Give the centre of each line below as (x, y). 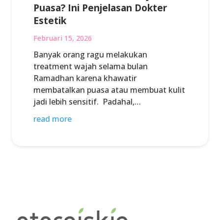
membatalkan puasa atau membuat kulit (109, 90)
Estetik (50, 21)
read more (53, 119)
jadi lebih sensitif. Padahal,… (87, 101)
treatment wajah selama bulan (91, 66)
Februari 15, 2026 (63, 38)
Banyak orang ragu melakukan (90, 54)
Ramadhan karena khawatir (85, 78)
